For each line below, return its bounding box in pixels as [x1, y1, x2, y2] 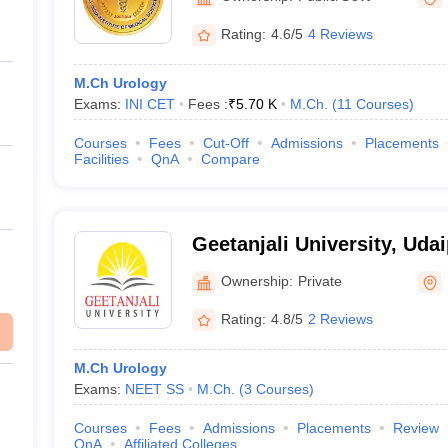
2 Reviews [307, 310, 373, 327]
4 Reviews [307, 25, 373, 42]
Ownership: [220, 272, 293, 289]
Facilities [73, 151, 129, 167]
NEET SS [124, 381, 184, 397]
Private [297, 272, 342, 289]
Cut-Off [202, 135, 249, 151]
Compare [200, 151, 260, 167]
